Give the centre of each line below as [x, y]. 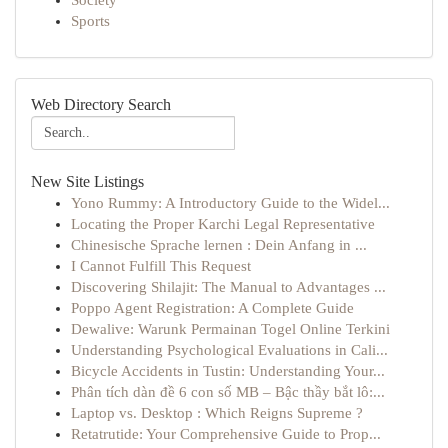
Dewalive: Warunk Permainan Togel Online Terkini [230, 329]
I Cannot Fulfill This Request [161, 266]
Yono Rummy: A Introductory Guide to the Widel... [230, 203]
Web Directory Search [101, 104]
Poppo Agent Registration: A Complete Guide [212, 308]
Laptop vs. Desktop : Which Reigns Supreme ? [217, 413]
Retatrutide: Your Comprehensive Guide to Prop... [226, 434]
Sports [90, 21]
